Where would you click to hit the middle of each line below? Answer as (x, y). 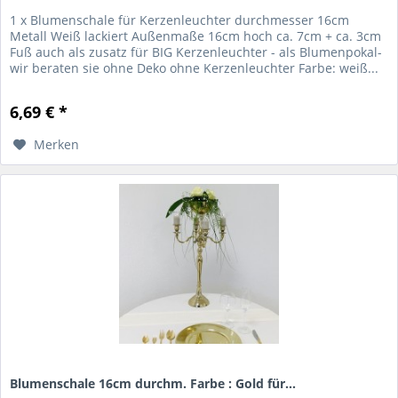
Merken (57, 145)
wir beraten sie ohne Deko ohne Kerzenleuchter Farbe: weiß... (195, 68)
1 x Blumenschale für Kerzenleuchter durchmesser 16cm (180, 20)
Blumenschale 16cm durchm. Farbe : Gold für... (153, 383)
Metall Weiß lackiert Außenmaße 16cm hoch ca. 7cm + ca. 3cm (196, 36)
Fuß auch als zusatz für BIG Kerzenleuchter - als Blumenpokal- (196, 52)
